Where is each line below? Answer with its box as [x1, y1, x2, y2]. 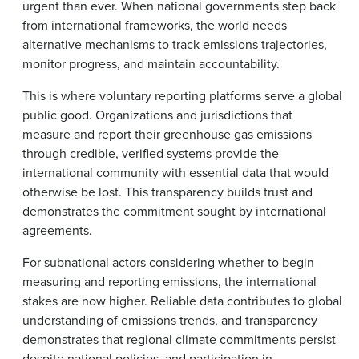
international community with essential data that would [22, 163, 329, 182]
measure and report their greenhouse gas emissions [22, 124, 312, 143]
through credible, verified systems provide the [22, 143, 279, 163]
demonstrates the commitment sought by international [22, 201, 326, 220]
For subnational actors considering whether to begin [22, 252, 314, 272]
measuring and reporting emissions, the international [22, 272, 317, 291]
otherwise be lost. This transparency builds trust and [22, 182, 313, 201]
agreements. [22, 220, 92, 240]
